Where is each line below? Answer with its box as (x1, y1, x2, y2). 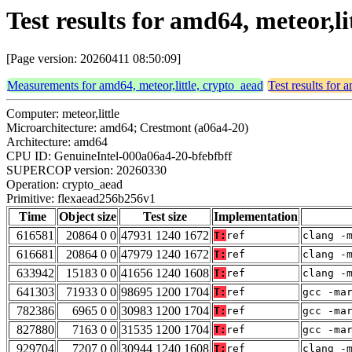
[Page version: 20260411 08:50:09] (6, 52, 181, 66)
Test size (143, 210, 187, 224)
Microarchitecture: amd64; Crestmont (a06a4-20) (6, 121, 248, 135)
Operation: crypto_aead (6, 178, 123, 192)
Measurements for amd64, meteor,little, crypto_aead (7, 79, 263, 93)
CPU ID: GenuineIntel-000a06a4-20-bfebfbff (6, 149, 232, 163)
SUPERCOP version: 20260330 (6, 163, 167, 178)
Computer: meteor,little (6, 107, 119, 121)
